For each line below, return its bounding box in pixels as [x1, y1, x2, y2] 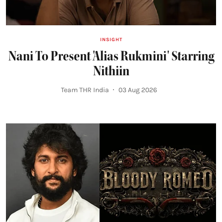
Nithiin [93, 62, 129, 79]
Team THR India [61, 85, 109, 94]
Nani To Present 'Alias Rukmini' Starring [8, 47, 214, 64]
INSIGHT [100, 36, 122, 43]
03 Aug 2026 [118, 85, 157, 94]
